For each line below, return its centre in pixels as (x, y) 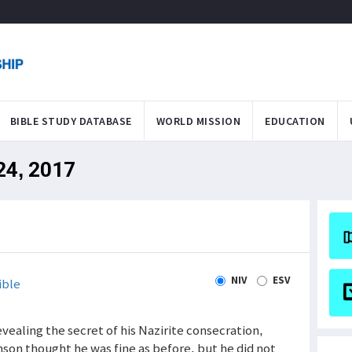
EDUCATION (295, 121)
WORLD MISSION (198, 121)
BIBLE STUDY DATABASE (71, 121)
